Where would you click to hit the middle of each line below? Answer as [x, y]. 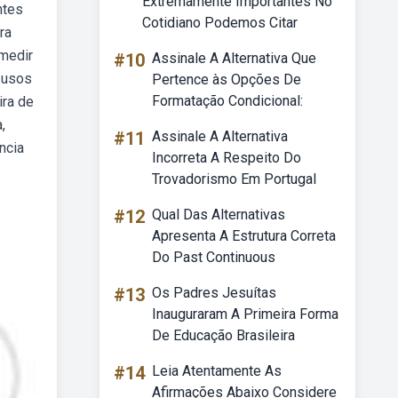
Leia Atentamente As [217, 371]
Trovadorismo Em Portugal [234, 179]
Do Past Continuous [214, 257]
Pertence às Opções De [227, 80]
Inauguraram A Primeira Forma [245, 314]
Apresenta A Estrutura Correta [244, 236]
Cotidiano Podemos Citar [220, 23]
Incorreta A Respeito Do [227, 158]
